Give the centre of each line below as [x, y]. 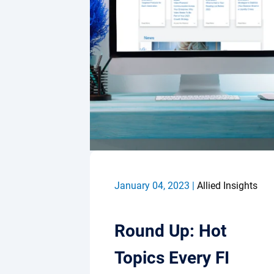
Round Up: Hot [170, 231]
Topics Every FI [172, 258]
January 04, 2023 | [156, 186]
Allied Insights [227, 186]
